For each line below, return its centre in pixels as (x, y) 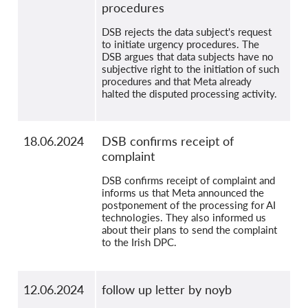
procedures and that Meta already (177, 81)
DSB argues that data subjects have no (188, 57)
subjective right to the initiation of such (190, 69)
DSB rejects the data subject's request (187, 32)
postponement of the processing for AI (189, 205)
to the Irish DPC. (139, 242)
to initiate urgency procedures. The (180, 44)
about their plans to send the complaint (189, 230)
